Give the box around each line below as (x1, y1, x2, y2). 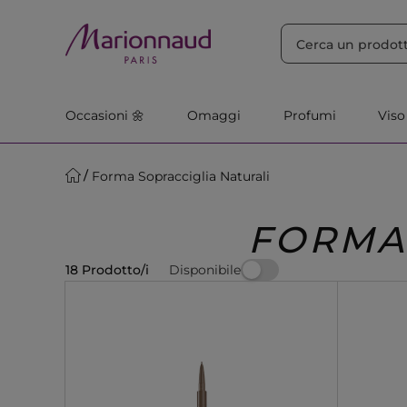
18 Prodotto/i (65, 262, 149, 278)
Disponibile (169, 261, 241, 278)
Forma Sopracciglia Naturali (92, 167, 270, 184)
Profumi (283, 107, 336, 124)
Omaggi (186, 107, 241, 124)
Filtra (253, 9, 286, 25)
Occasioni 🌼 (65, 107, 144, 124)
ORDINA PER (70, 9, 155, 25)
